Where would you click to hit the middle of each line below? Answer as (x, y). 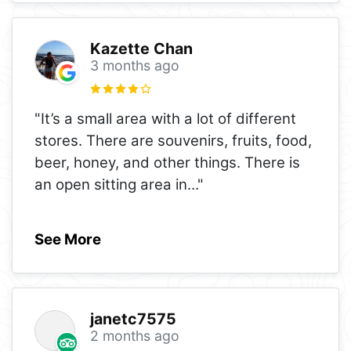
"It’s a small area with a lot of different (165, 118)
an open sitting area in (111, 184)
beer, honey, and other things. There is (167, 162)
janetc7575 (133, 319)
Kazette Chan (141, 49)
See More (68, 239)
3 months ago (134, 66)
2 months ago (134, 336)
